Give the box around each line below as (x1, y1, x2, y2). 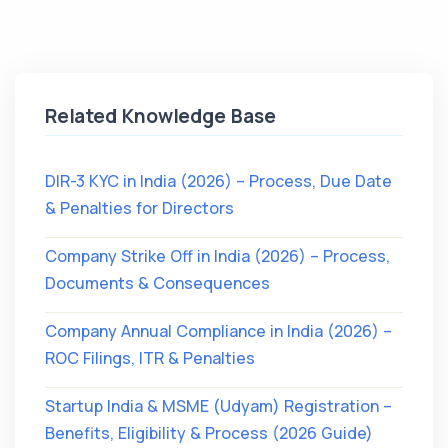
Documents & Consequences (45, 272, 270, 295)
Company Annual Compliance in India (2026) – (45, 320, 392, 343)
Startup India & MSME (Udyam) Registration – (45, 395, 392, 418)
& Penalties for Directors (45, 197, 234, 220)
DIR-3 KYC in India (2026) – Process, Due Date (45, 170, 392, 193)
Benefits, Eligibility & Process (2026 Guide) (45, 422, 373, 445)
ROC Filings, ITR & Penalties (45, 347, 255, 370)
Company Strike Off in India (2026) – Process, (45, 245, 390, 268)
